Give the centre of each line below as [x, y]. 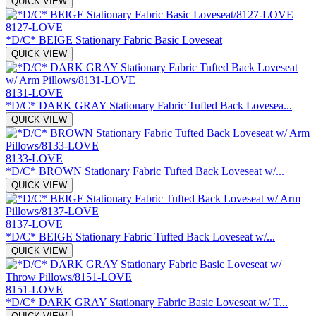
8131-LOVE [34, 92]
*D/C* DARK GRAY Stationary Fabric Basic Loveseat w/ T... [147, 302]
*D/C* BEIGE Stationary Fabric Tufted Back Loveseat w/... [140, 236]
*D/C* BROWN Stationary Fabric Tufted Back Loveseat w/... [145, 171]
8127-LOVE [34, 27]
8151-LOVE [34, 289]
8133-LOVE [34, 158]
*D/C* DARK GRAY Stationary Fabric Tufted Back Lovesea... [149, 105]
